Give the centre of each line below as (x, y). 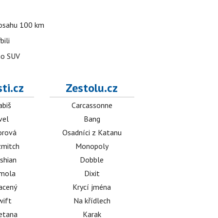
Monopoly (92, 146)
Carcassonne (92, 105)
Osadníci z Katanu (92, 133)
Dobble (92, 160)
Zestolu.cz (92, 88)
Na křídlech (92, 201)
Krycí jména (92, 187)
